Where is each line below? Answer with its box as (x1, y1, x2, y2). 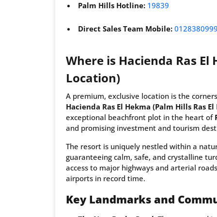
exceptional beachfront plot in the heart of (66, 112, 215, 123)
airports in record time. (66, 173, 145, 184)
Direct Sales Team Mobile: (78, 24, 172, 34)
